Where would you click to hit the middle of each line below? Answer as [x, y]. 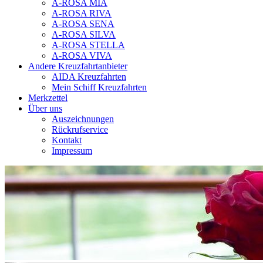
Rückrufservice [80, 129]
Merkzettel [48, 98]
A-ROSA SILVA [84, 34]
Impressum [72, 151]
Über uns [45, 108]
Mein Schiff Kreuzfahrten [99, 87]
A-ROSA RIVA [82, 13]
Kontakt [67, 140]
